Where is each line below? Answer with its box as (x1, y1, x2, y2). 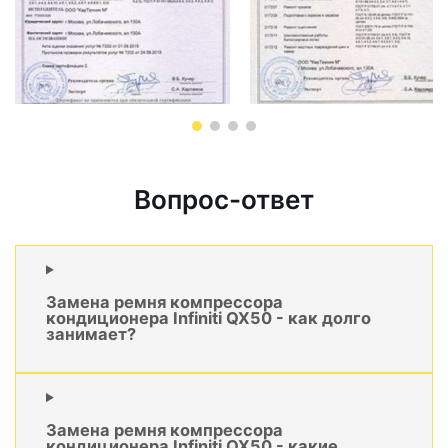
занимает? (46, 323, 136, 344)
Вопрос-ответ (134, 184, 314, 216)
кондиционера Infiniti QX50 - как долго (46, 307, 371, 328)
